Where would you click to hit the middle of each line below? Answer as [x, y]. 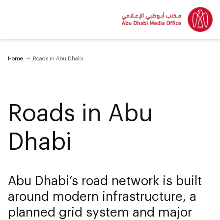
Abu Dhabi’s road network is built [105, 180]
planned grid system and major [100, 211]
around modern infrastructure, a [102, 196]
